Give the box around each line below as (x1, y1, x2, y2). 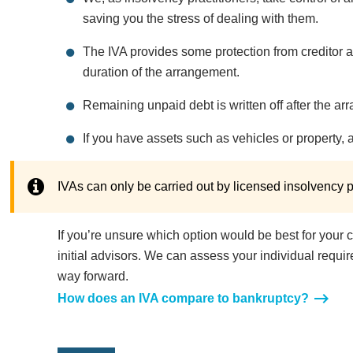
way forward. (57, 269, 128, 284)
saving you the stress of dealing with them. (82, 12, 318, 26)
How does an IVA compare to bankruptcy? (57, 292, 309, 306)
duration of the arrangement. (82, 65, 240, 80)
